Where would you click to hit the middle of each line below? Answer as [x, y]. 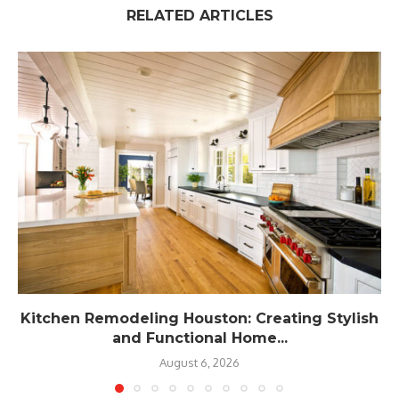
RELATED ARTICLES [199, 15]
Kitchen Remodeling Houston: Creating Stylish [199, 318]
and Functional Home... [199, 338]
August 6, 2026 [199, 362]
